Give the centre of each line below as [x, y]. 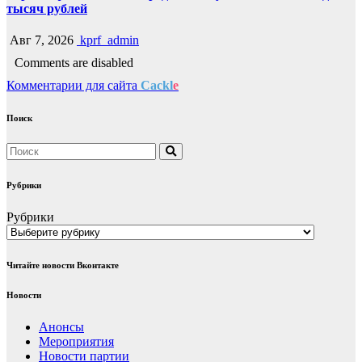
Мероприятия [76, 342]
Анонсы [61, 327]
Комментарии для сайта [74, 86]
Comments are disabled [74, 63]
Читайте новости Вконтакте [63, 265]
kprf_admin [108, 40]
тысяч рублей [47, 9]
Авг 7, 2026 [40, 40]
